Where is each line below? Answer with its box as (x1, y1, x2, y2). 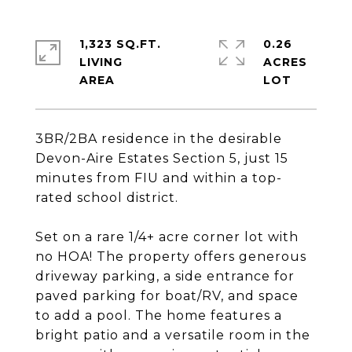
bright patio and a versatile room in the (35, 328, 310, 343)
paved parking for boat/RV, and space (35, 288, 299, 303)
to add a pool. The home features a (35, 308, 282, 323)
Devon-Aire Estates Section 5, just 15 (35, 151, 288, 166)
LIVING (79, 55, 123, 69)
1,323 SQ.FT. (79, 37, 161, 51)
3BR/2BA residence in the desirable (35, 131, 282, 146)
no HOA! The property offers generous (35, 249, 306, 264)
